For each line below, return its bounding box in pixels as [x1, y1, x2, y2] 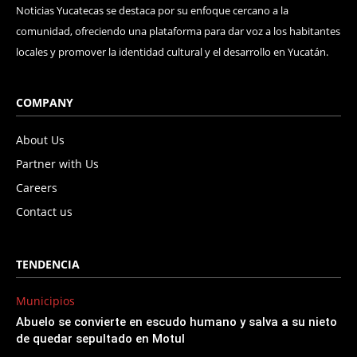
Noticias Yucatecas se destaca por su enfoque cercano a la [16, 2, 288, 18]
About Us [16, 131, 65, 147]
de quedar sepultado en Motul [16, 331, 185, 346]
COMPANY [16, 94, 73, 110]
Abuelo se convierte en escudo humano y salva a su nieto [16, 314, 337, 329]
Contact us [16, 203, 73, 219]
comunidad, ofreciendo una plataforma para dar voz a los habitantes [16, 23, 340, 38]
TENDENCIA [16, 256, 80, 272]
